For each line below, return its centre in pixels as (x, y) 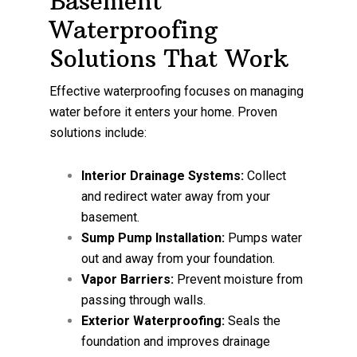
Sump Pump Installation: (153, 237)
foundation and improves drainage (176, 341)
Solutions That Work (169, 58)
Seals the (253, 320)
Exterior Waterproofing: (153, 320)
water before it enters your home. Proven (164, 112)
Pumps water (264, 237)
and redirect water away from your (176, 196)
